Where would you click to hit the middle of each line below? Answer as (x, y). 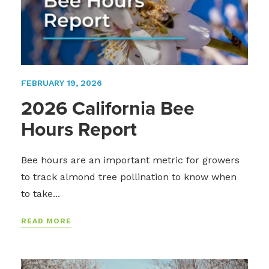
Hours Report (79, 129)
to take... (41, 194)
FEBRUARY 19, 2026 (62, 83)
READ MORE (46, 221)
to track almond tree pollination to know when (129, 177)
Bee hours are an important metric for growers (130, 160)
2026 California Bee (108, 108)
